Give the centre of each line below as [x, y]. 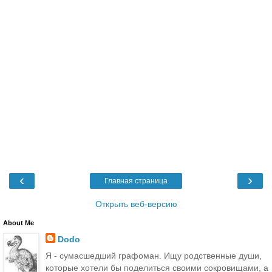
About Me [19, 223]
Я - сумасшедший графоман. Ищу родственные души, [153, 255]
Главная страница [136, 181]
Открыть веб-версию [136, 204]
